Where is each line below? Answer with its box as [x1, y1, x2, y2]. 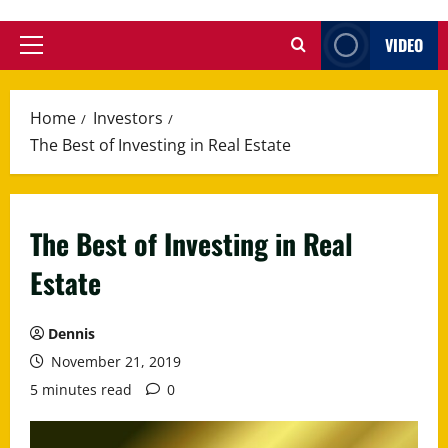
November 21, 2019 [47, 351, 181, 371]
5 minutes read [30, 379, 132, 399]
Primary [30, 45, 86, 66]
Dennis [48, 323, 95, 343]
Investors [93, 106, 163, 129]
